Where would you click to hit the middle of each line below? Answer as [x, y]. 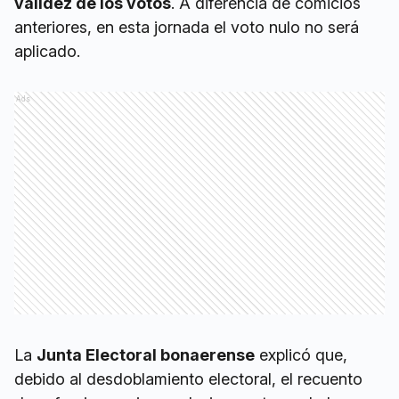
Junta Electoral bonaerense [146, 354]
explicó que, [301, 354]
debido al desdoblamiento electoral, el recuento [188, 379]
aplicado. [47, 51]
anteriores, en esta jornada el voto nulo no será [187, 27]
